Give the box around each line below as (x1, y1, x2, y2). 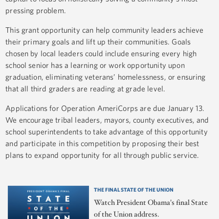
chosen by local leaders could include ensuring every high (5, 49, 197, 58)
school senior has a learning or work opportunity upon (5, 61, 185, 70)
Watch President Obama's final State (94, 198, 208, 208)
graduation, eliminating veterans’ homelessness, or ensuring (5, 72, 206, 82)
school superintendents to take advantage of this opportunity (5, 127, 208, 136)
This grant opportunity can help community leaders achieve (5, 25, 204, 35)
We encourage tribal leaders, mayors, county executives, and (5, 115, 209, 125)
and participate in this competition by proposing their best (5, 139, 199, 148)
